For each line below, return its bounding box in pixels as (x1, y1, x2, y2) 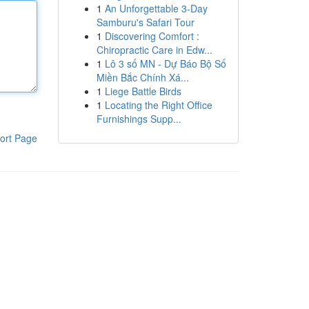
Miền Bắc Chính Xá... (96, 70, 189, 84)
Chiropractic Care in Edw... (96, 43, 212, 57)
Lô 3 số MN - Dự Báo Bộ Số (104, 57, 226, 70)
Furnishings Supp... (96, 112, 181, 126)
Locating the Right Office (104, 98, 212, 112)
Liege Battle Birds (104, 84, 181, 98)
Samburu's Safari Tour (96, 15, 195, 29)
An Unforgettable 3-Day (104, 1, 208, 15)
